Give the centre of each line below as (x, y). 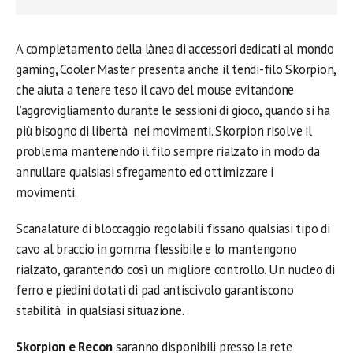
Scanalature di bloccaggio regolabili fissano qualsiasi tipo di (173, 229)
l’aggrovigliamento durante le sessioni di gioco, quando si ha (173, 110)
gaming (35, 69)
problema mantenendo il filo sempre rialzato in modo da (168, 151)
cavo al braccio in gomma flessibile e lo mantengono (156, 249)
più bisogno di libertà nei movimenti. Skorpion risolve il (164, 131)
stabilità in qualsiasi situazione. (100, 310)
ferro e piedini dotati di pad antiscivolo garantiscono (155, 290)
